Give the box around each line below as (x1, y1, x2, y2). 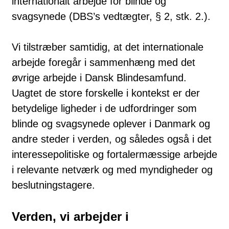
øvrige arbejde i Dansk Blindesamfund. (12, 72, 187, 83)
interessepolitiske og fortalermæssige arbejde (12, 148, 217, 160)
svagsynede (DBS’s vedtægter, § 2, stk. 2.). (12, 10, 211, 22)
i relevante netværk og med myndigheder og (12, 164, 213, 175)
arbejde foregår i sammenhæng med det (12, 56, 195, 68)
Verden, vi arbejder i (12, 209, 129, 223)
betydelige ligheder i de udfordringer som (12, 102, 197, 114)
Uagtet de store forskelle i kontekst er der (12, 87, 200, 99)
